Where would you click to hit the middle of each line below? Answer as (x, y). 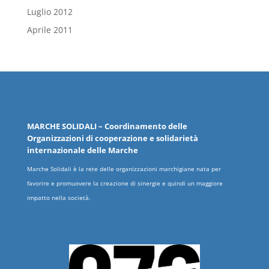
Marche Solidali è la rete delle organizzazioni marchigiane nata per (124, 169)
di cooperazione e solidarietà (142, 138)
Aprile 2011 (50, 30)
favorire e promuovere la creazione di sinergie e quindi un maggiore (125, 183)
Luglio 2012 (50, 12)
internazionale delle (67, 150)
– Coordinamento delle (142, 126)
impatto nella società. (59, 198)
